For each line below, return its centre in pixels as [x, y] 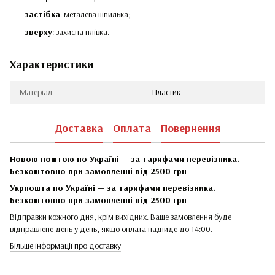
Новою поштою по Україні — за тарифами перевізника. [125, 159]
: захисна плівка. [81, 32]
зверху [38, 32]
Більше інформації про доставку [65, 245]
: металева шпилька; [95, 14]
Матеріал [36, 92]
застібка [42, 14]
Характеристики [52, 64]
